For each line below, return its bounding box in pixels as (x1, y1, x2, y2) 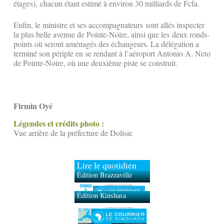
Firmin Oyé (13, 100, 52, 112)
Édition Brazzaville (76, 170, 132, 180)
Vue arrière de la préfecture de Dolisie (13, 127, 132, 138)
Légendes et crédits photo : (13, 117, 106, 129)
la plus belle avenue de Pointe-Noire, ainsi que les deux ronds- (13, 29, 209, 40)
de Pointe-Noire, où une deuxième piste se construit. (13, 57, 177, 68)
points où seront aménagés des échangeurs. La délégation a (13, 38, 199, 49)
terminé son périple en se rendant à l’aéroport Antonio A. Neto (13, 48, 210, 59)
